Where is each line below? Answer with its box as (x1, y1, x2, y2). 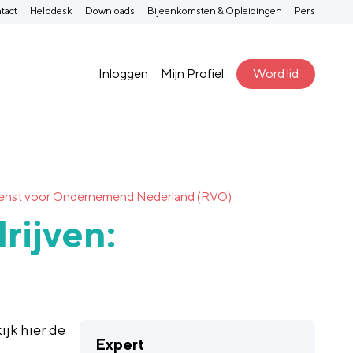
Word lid (253, 65, 299, 81)
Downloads (85, 4, 135, 17)
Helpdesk (30, 4, 72, 17)
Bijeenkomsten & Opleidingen (147, 4, 282, 17)
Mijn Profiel (161, 65, 225, 81)
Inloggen (98, 65, 149, 81)
